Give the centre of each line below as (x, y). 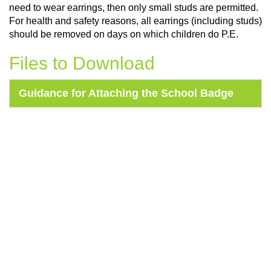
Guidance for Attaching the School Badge (126, 93)
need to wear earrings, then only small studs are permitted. (134, 8)
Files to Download (82, 63)
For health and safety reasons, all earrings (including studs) (135, 21)
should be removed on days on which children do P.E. (124, 34)
